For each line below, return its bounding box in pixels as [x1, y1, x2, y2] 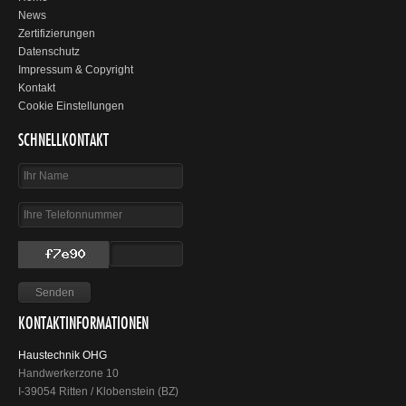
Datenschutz [18, 45, 80, 58]
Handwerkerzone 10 [18, 367, 119, 380]
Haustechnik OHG [18, 349, 107, 362]
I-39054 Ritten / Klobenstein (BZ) [18, 385, 179, 398]
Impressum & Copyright [18, 63, 133, 76]
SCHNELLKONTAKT [18, 133, 109, 150]
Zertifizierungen [18, 27, 95, 40]
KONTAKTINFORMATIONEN [18, 316, 149, 333]
